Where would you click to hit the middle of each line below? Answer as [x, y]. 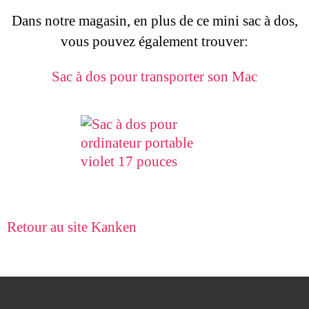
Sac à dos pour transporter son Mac [154, 77]
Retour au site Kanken [72, 227]
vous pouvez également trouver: [154, 41]
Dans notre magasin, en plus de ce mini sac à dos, [154, 21]
